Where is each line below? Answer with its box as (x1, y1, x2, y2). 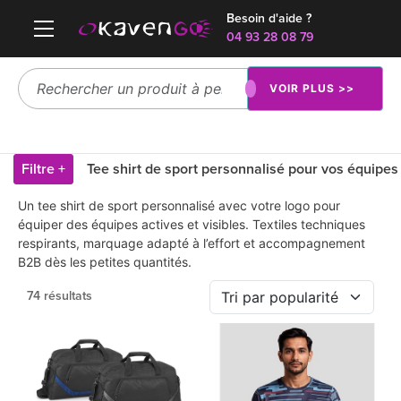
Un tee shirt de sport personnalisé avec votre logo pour (18, 198, 340, 213)
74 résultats (27, 290, 92, 303)
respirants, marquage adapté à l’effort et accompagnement (18, 235, 365, 251)
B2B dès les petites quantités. (18, 254, 192, 269)
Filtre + (21, 162, 65, 176)
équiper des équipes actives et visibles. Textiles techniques (18, 217, 365, 232)
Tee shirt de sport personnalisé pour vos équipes (87, 162, 398, 176)
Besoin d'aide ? (226, 13, 311, 25)
